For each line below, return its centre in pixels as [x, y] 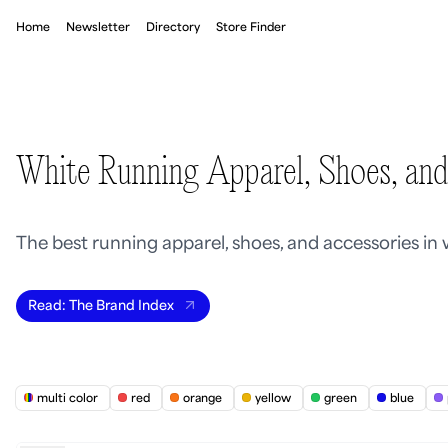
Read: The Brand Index [101, 306]
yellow [273, 398]
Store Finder [251, 27]
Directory [173, 27]
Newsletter [98, 27]
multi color [67, 398]
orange [202, 398]
